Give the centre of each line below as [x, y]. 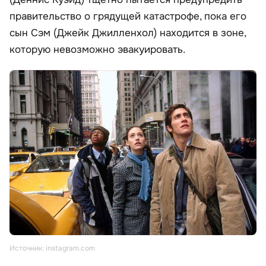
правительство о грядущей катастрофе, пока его [128, 16]
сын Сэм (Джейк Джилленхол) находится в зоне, [128, 33]
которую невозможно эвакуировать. [97, 49]
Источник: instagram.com [52, 248]
